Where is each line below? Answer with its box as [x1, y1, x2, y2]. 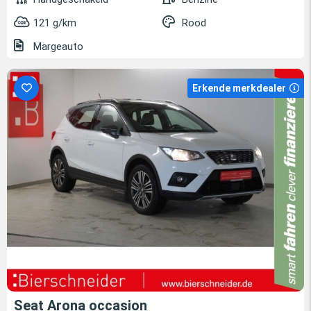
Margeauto [31, 40, 83, 53]
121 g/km [33, 16, 76, 29]
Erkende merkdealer [192, 82, 286, 94]
